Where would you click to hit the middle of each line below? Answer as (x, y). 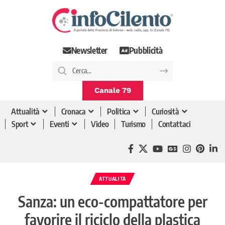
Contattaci (175, 124)
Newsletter (89, 50)
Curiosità (165, 112)
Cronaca (73, 112)
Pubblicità (146, 50)
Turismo (134, 124)
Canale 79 (113, 90)
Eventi (60, 124)
